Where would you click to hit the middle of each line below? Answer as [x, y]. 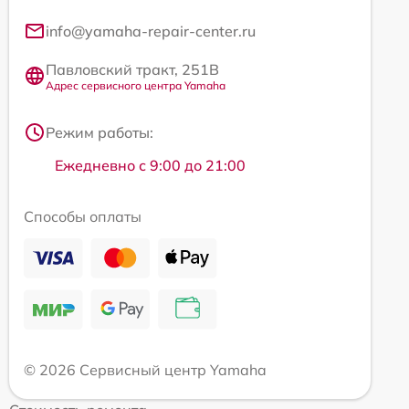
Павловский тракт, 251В [132, 69]
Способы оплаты [83, 216]
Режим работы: [100, 132]
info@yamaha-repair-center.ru [151, 31]
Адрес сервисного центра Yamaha [136, 85]
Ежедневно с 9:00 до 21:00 [150, 165]
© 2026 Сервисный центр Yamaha [145, 369]
